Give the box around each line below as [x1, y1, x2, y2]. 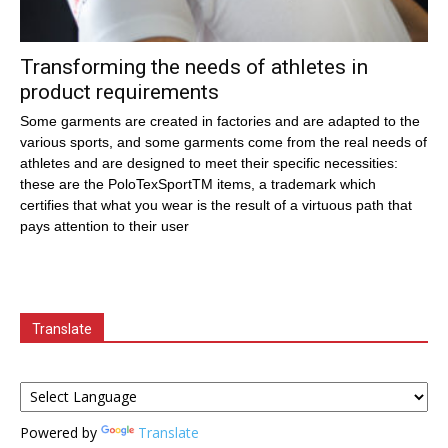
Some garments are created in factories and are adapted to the [20, 112, 420, 129]
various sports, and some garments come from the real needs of [20, 133, 427, 150]
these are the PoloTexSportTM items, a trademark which [20, 175, 376, 192]
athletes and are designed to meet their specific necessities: [20, 154, 398, 171]
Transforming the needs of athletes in [20, 54, 368, 79]
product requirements [20, 79, 219, 104]
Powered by [20, 422, 101, 442]
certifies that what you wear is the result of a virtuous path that [20, 196, 412, 213]
